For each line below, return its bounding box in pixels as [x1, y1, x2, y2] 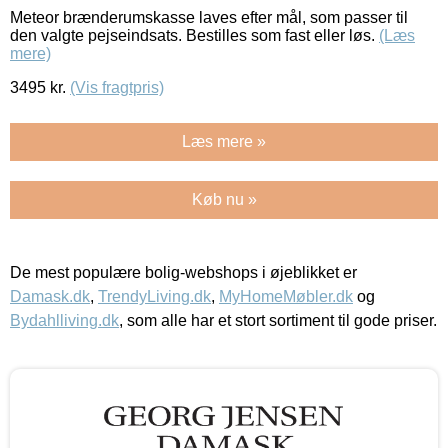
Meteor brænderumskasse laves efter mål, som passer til [10, 8, 408, 26]
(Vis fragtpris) [70, 78, 164, 96]
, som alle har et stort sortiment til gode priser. [119, 311, 437, 329]
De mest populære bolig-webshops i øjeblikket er [10, 263, 357, 281]
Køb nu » [191, 190, 257, 208]
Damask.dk [10, 287, 90, 305]
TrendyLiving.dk [98, 287, 211, 305]
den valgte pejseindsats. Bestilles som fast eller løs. [10, 26, 379, 44]
